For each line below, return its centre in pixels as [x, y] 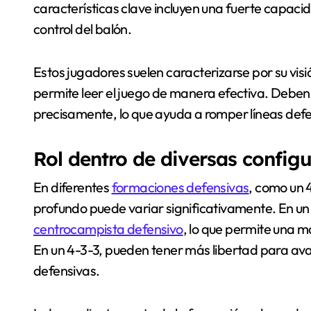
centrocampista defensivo [108, 228]
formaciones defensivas [180, 187]
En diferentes [73, 187]
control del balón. [83, 28]
